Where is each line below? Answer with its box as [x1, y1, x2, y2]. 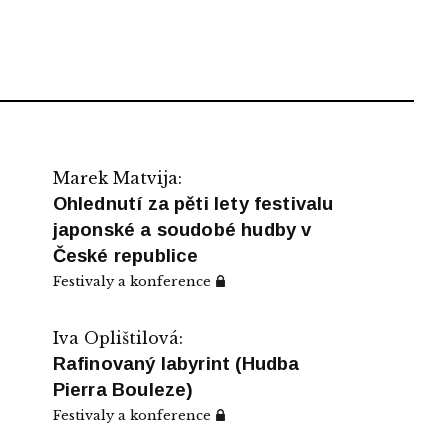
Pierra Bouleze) [52, 378, 194, 400]
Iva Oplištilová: [52, 327, 183, 348]
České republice [52, 244, 199, 266]
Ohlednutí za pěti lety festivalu [52, 192, 334, 214]
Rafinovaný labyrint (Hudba [52, 352, 300, 374]
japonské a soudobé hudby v [52, 218, 312, 240]
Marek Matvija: [52, 167, 182, 188]
